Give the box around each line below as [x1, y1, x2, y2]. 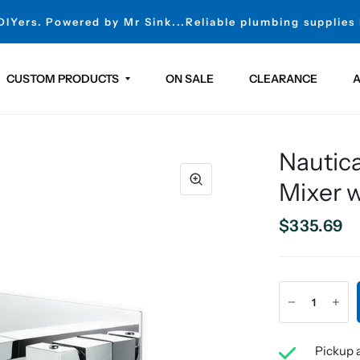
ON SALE [165, 71, 214, 86]
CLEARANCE [248, 71, 317, 86]
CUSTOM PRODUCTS [6, 71, 119, 86]
